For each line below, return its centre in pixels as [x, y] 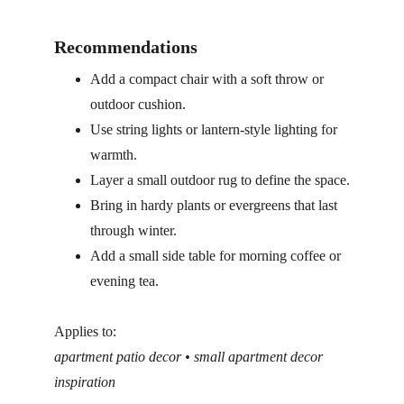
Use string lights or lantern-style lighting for [216, 129]
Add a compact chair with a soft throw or [209, 79]
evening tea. [124, 281]
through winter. [133, 230]
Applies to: [85, 331]
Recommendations [126, 47]
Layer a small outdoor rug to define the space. [220, 180]
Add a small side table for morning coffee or [217, 256]
